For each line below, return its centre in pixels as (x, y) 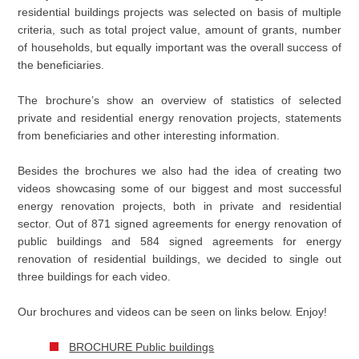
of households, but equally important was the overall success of (179, 48)
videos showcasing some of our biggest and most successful (179, 189)
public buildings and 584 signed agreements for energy (179, 242)
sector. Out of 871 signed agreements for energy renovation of (179, 224)
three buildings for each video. (95, 277)
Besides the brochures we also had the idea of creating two (179, 171)
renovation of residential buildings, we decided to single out (179, 259)
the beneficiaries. (61, 65)
